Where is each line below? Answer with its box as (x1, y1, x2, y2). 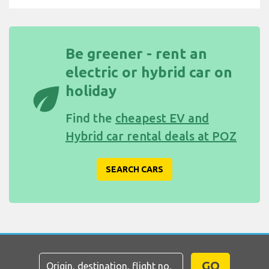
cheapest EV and (115, 111, 209, 125)
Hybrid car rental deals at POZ (65, 129, 237, 144)
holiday (65, 83, 116, 100)
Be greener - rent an (65, 46, 207, 62)
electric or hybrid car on (65, 64, 232, 81)
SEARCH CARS (106, 165, 163, 175)
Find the (65, 111, 115, 125)
